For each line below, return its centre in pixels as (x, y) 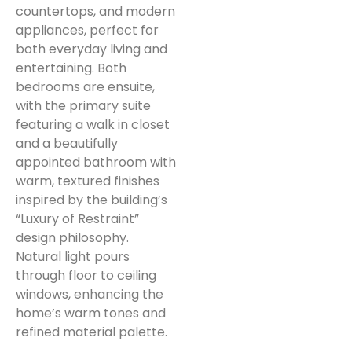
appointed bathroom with (96, 162)
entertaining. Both (71, 68)
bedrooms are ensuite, (85, 86)
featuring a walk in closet (93, 124)
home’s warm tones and (91, 313)
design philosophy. (72, 237)
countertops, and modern (95, 11)
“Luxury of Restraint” (77, 218)
